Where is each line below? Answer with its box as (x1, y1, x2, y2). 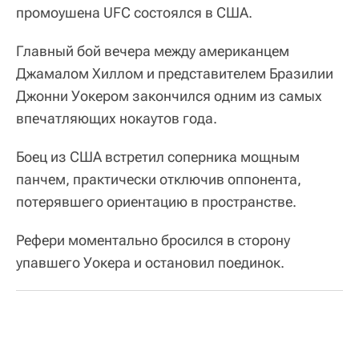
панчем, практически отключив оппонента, (16, 170, 301, 188)
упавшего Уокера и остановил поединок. (16, 253, 284, 271)
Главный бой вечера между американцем (16, 42, 289, 59)
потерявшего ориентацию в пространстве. (16, 192, 296, 210)
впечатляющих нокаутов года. (16, 109, 217, 127)
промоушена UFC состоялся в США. (16, 3, 252, 21)
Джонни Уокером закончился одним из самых (16, 87, 322, 104)
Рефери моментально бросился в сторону (16, 231, 290, 248)
